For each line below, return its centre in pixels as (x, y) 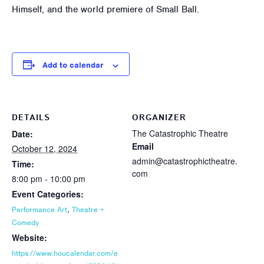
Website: (29, 237)
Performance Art (39, 209)
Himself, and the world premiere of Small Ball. (105, 10)
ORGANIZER (159, 118)
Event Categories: (48, 194)
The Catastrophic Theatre (180, 133)
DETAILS (31, 118)
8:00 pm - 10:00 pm (49, 179)
